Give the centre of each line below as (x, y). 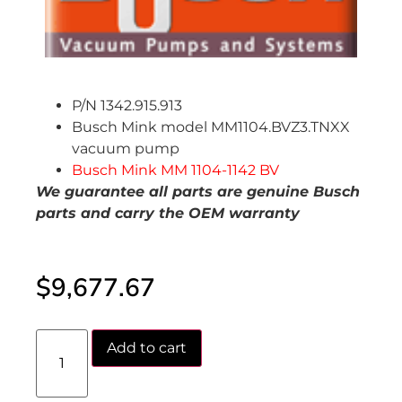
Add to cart (147, 347)
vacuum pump (126, 149)
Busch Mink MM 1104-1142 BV (175, 170)
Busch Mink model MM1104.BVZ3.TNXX (211, 127)
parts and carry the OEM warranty (168, 214)
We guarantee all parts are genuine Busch (198, 192)
